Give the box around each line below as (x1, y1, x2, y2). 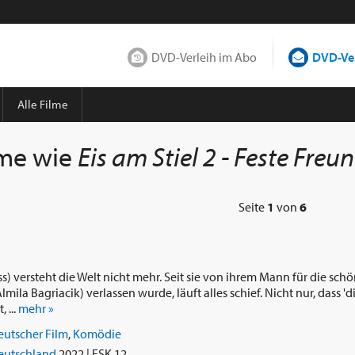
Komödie (72, 326, 121, 342)
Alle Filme (17, 97, 68, 112)
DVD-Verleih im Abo (151, 49, 257, 65)
